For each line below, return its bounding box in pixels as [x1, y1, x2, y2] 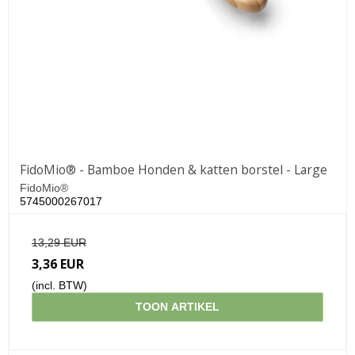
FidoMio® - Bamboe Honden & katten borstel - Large [20, 160, 327, 178]
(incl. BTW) [32, 278, 87, 292]
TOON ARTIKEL [136, 300, 219, 313]
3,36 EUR [32, 254, 84, 273]
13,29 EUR [32, 235, 86, 249]
